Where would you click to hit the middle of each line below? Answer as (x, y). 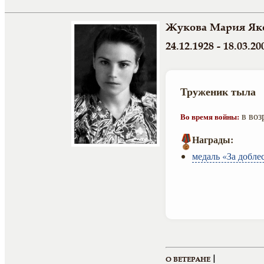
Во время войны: (210, 116)
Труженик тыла (218, 91)
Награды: (213, 139)
